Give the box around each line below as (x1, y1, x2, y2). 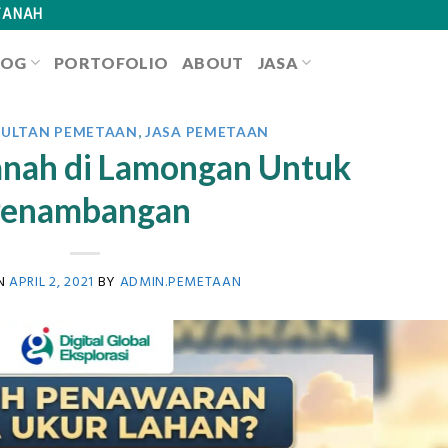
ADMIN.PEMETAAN (119, 272, 242, 292)
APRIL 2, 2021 (9, 272, 94, 292)
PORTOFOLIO (54, 52, 169, 72)
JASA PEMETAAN (145, 123, 270, 140)
